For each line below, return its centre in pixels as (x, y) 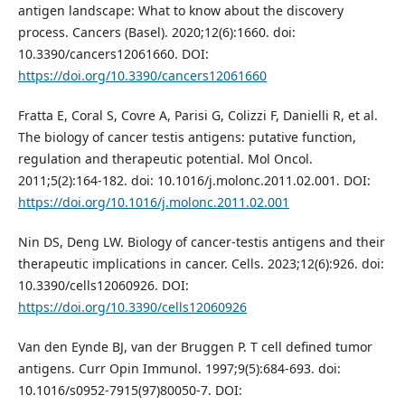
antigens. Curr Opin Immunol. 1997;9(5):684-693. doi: (179, 369)
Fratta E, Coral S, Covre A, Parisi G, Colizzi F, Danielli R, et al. (198, 116)
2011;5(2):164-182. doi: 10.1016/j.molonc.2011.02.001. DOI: (194, 181)
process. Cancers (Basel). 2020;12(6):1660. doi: (156, 33)
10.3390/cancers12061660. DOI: (113, 54)
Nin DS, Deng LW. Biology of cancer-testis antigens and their (201, 242)
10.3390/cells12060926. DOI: (103, 286)
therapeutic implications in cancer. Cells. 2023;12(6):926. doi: (201, 264)
